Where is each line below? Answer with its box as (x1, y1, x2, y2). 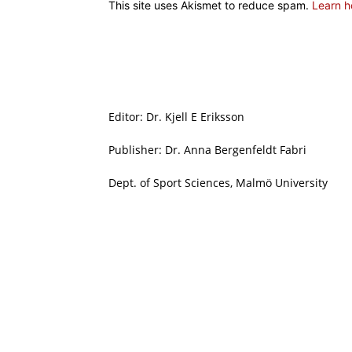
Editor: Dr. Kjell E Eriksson (108, 108, 244, 124)
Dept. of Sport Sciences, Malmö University (108, 174, 328, 190)
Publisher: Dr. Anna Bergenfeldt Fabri (108, 141, 306, 157)
